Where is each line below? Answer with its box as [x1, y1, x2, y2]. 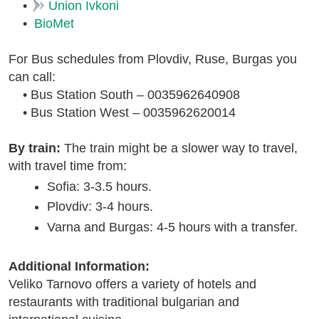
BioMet [31, 16, 74, 31]
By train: [9, 140, 61, 155]
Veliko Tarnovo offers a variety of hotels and [9, 276, 256, 291]
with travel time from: [9, 158, 127, 173]
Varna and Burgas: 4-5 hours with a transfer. [47, 219, 298, 234]
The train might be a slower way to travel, [61, 140, 298, 155]
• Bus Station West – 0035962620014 [9, 105, 236, 120]
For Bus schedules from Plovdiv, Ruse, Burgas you [9, 51, 297, 66]
